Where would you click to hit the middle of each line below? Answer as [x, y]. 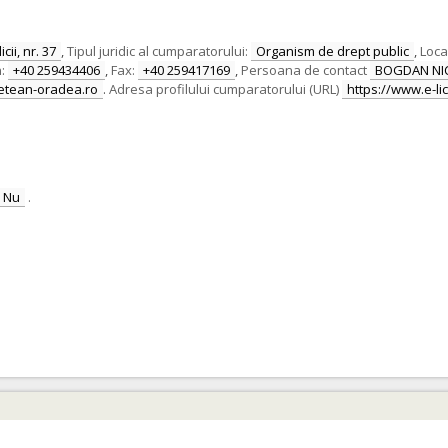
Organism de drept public [332, 51]
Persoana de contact [304, 70]
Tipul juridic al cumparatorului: [157, 51]
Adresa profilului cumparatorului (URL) [224, 89]
